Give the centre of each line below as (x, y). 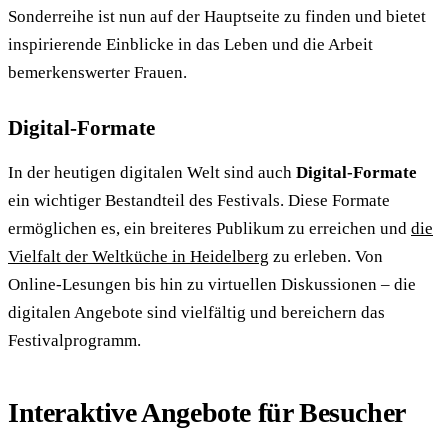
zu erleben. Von (326, 256)
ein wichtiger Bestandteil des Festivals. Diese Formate (199, 200)
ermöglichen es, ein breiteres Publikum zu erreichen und (209, 228)
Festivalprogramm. (74, 340)
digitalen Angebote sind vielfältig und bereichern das (196, 312)
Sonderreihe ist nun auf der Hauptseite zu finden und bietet (217, 16)
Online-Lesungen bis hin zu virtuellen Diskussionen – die (212, 284)
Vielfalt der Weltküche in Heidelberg (138, 256)
